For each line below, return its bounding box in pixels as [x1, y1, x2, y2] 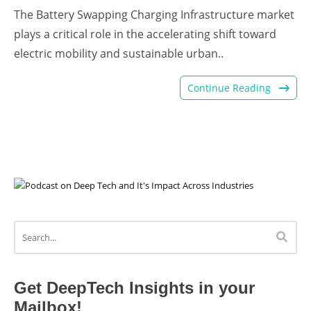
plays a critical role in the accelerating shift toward [14, 26, 276, 42]
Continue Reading [187, 81, 274, 94]
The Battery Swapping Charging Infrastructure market [14, 6, 294, 22]
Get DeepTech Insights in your [14, 278, 255, 298]
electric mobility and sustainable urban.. [14, 45, 224, 61]
